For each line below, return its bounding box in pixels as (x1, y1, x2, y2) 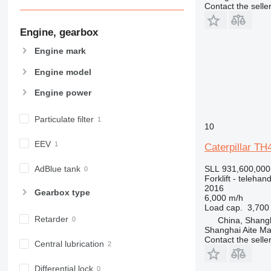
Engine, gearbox (19, 26, 98, 38)
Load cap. (204, 203, 243, 212)
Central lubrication (34, 239, 104, 249)
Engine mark (34, 46, 86, 56)
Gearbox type (34, 188, 90, 198)
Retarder (34, 214, 68, 224)
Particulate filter (34, 114, 94, 124)
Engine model (34, 67, 91, 77)
